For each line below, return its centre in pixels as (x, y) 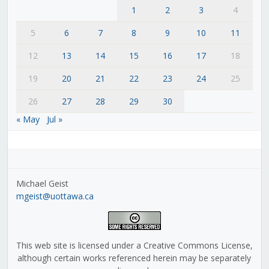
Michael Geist (42, 183)
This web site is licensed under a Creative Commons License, (134, 245)
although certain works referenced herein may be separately (134, 258)
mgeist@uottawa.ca (55, 196)
